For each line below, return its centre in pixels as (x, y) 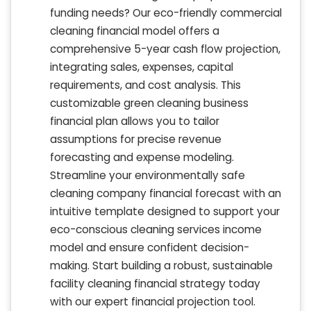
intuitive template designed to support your (165, 212)
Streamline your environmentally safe (148, 176)
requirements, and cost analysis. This (145, 85)
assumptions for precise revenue (136, 140)
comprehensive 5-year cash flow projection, (165, 49)
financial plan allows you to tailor (135, 121)
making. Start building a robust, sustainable (161, 266)
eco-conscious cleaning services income (156, 230)
